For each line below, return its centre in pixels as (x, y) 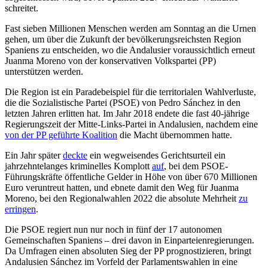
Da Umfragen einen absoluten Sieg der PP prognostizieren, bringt (128, 251)
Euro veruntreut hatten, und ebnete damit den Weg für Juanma (122, 188)
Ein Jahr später (34, 156)
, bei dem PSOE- (196, 166)
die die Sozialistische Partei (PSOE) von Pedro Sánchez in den (123, 103)
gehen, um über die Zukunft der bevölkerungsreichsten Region (123, 39)
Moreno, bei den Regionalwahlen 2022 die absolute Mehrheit (122, 199)
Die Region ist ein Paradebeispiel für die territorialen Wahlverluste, (130, 92)
